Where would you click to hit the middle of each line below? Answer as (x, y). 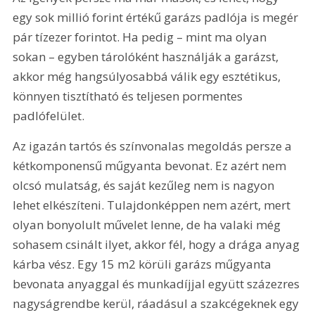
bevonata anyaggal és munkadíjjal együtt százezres (158, 284)
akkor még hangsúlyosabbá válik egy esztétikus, (148, 76)
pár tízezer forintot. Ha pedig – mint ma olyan (141, 37)
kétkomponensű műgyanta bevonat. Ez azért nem (151, 166)
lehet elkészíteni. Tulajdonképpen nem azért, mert (153, 205)
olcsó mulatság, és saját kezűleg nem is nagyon (145, 186)
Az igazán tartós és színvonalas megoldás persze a (154, 146)
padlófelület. (49, 115)
